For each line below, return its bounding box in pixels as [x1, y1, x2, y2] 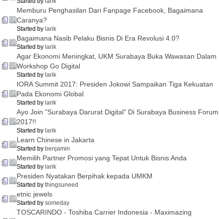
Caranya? [17, 16, 47, 24]
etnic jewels [17, 190, 52, 198]
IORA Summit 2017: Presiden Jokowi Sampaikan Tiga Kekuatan [17, 80, 213, 88]
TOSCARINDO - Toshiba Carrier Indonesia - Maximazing [17, 208, 192, 217]
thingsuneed [45, 181, 78, 189]
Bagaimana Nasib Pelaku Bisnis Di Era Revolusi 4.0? [17, 34, 179, 43]
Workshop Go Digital [17, 62, 80, 70]
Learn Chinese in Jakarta [17, 136, 94, 144]
